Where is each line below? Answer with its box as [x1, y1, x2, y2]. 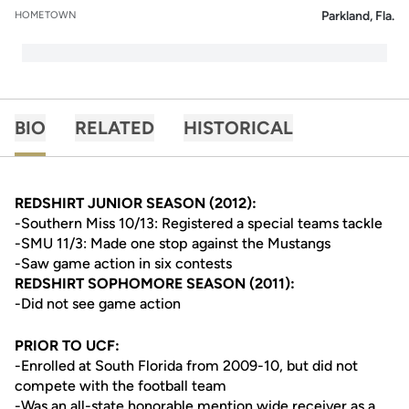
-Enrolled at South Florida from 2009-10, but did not [15, 357, 358, 374]
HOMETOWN [15, 9, 77, 21]
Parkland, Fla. [321, 8, 394, 24]
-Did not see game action [15, 295, 181, 312]
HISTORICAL [184, 117, 293, 139]
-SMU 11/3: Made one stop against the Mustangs [15, 235, 330, 252]
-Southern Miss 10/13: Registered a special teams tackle [15, 215, 383, 232]
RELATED [75, 117, 154, 139]
